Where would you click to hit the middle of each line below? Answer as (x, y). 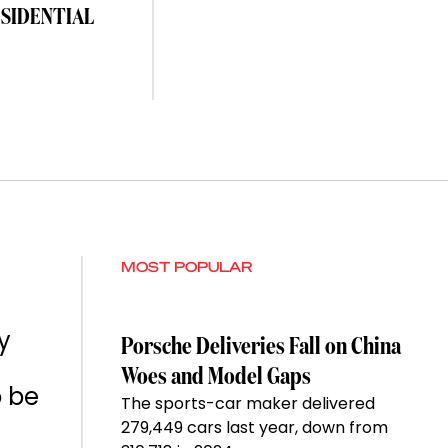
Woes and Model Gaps (216, 377)
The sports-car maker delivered (248, 404)
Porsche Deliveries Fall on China (261, 347)
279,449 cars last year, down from (255, 428)
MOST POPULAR (187, 266)
